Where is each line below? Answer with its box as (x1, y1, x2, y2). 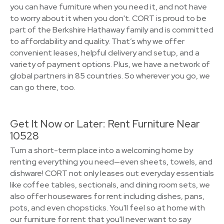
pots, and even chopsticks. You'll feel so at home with (10, 202, 205, 213)
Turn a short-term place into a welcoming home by (10, 145, 193, 155)
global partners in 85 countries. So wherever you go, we (10, 70, 210, 81)
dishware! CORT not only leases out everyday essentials (10, 168, 214, 178)
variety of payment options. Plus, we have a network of (10, 59, 210, 69)
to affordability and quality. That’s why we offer (10, 36, 184, 46)
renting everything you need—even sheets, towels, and (10, 156, 212, 167)
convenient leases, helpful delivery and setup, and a (10, 47, 199, 58)
